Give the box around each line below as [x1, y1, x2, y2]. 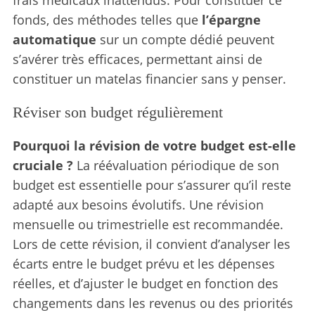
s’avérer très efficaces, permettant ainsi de [12, 50, 262, 67]
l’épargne [201, 11, 261, 28]
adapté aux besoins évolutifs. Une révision [12, 195, 264, 213]
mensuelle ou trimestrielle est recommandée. [12, 215, 283, 233]
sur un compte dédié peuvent [96, 30, 274, 48]
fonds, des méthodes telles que [12, 11, 202, 28]
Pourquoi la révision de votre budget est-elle [12, 136, 296, 154]
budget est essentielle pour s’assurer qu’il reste [12, 176, 291, 193]
